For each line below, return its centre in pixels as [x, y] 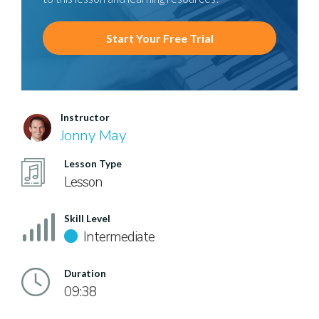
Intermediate [117, 237]
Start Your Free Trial [159, 38]
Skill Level [87, 219]
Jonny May [94, 135]
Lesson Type [93, 164]
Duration [85, 273]
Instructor [85, 117]
